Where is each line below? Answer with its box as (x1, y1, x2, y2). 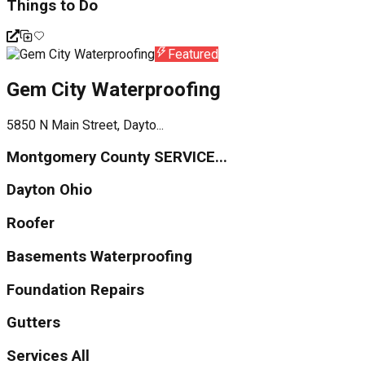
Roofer (7, 214, 55, 233)
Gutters (7, 314, 60, 332)
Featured (168, 46, 218, 63)
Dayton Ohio (7, 181, 92, 200)
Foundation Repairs (7, 280, 144, 299)
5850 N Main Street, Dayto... (7, 117, 164, 134)
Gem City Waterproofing (7, 78, 221, 102)
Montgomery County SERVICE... (7, 147, 227, 166)
